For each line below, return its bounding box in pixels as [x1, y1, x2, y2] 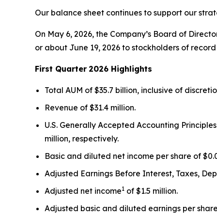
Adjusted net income [45, 186, 122, 196]
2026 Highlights [89, 63, 152, 74]
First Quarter [35, 63, 87, 74]
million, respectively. [45, 133, 119, 143]
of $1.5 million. [124, 186, 178, 196]
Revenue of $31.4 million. [45, 102, 136, 112]
